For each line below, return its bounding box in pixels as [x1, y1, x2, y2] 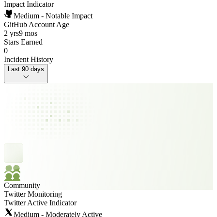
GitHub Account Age [4, 20, 69, 29]
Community [4, 181, 40, 189]
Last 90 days [8, 65, 44, 73]
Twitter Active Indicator [4, 199, 77, 207]
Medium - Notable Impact [14, 12, 93, 20]
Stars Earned [4, 38, 43, 46]
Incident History [4, 55, 53, 63]
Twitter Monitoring [4, 190, 62, 198]
